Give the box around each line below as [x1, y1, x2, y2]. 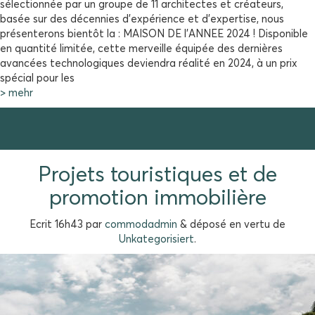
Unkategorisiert [119, 234, 194, 245]
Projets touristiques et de [38, 165, 277, 186]
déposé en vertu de [187, 219, 285, 230]
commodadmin [105, 219, 177, 230]
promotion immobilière [49, 188, 266, 209]
